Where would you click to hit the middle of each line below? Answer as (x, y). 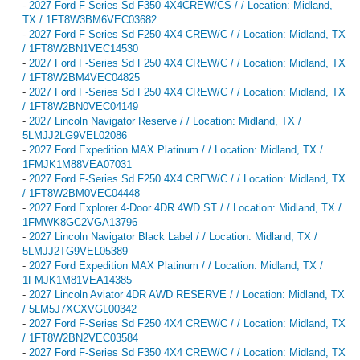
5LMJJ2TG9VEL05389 (75, 251)
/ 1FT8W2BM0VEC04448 (81, 193)
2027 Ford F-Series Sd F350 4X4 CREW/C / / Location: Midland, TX (187, 352)
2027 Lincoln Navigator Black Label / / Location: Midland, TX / (173, 236)
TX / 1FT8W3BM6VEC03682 (90, 19)
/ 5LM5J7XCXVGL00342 (80, 309)
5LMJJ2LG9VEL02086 (75, 135)
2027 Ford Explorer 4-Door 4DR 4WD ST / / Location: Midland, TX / (185, 207)
